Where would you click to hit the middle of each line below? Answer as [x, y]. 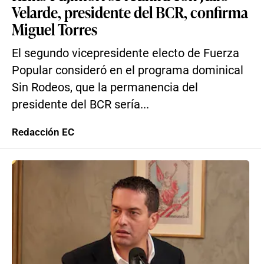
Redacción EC [43, 132]
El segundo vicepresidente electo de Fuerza [126, 53]
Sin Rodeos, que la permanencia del [105, 88]
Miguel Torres [55, 29]
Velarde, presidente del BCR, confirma [130, 12]
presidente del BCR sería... [80, 105]
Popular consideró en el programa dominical [128, 70]
